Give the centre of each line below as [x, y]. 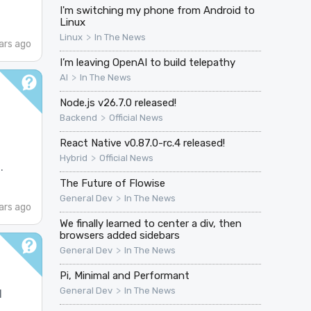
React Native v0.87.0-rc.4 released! [142, 143]
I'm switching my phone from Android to [157, 10]
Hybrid [73, 158]
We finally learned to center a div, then [150, 223]
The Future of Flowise [112, 183]
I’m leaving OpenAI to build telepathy [147, 62]
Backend [78, 117]
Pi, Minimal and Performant [124, 275]
